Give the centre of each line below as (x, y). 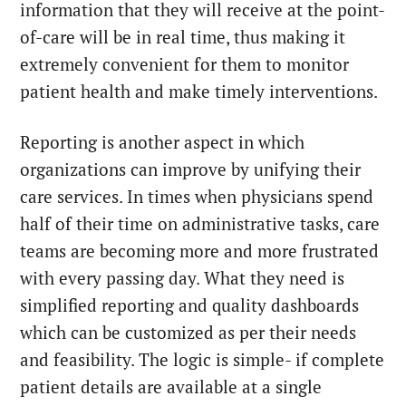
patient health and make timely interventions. (199, 91)
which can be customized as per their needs (188, 332)
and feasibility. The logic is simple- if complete (203, 359)
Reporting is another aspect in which (163, 142)
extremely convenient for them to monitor (185, 64)
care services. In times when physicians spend (197, 196)
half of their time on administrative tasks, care (200, 223)
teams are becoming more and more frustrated (200, 251)
